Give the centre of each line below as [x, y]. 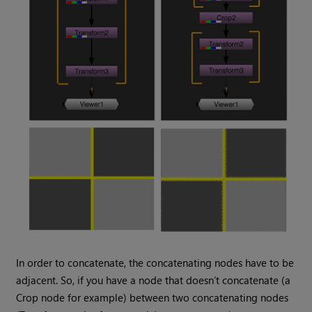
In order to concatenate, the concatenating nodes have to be [155, 263]
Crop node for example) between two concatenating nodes [153, 298]
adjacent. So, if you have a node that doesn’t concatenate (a [154, 280]
